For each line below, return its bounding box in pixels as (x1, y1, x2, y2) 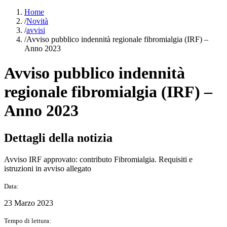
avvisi (26, 25, 45, 34)
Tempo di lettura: (4, 216, 51, 224)
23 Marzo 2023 (4, 198, 53, 207)
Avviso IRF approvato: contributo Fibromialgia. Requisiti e (4, 155, 193, 164)
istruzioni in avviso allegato (4, 164, 91, 173)
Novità (26, 16, 48, 25)
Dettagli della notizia (4, 131, 112, 144)
